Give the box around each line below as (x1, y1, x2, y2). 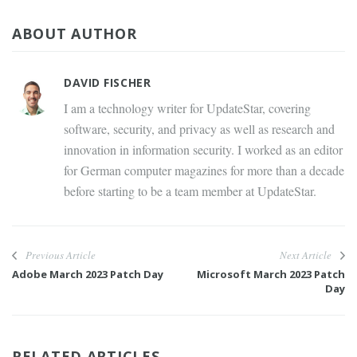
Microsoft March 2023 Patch (197, 267, 345, 282)
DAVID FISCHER (64, 75, 151, 91)
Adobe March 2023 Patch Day (12, 267, 163, 282)
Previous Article (25, 248, 96, 263)
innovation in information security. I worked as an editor (64, 141, 343, 159)
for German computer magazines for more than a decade (64, 162, 344, 179)
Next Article (280, 248, 331, 263)
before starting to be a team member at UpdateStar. (64, 182, 316, 200)
